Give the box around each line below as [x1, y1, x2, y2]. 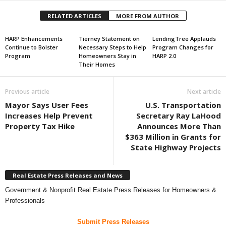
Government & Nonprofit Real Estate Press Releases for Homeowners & [5, 186, 216, 194]
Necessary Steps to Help [78, 43, 146, 51]
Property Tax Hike [5, 121, 75, 131]
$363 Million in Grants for [125, 132, 221, 142]
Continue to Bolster [5, 43, 58, 51]
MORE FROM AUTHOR [116, 12, 179, 20]
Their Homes [78, 61, 115, 68]
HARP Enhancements [5, 35, 63, 42]
